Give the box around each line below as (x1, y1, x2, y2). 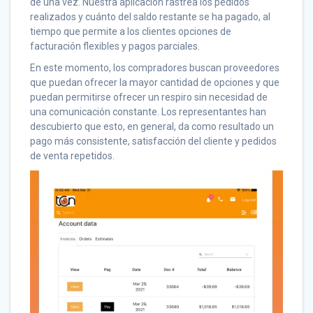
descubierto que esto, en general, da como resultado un (30, 121, 274, 133)
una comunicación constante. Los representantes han (30, 106, 266, 118)
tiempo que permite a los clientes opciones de (30, 26, 231, 38)
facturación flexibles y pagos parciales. (30, 41, 200, 52)
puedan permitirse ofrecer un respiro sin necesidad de (30, 92, 268, 103)
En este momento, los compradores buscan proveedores (30, 62, 279, 74)
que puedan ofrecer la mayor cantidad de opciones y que (30, 77, 279, 89)
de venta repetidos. (30, 150, 115, 162)
